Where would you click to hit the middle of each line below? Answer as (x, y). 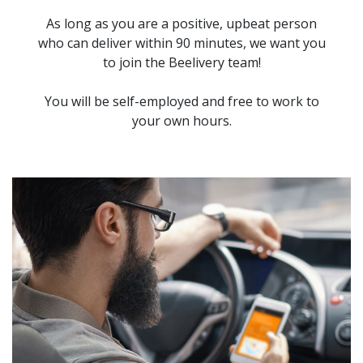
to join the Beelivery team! (181, 63)
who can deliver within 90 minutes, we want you (181, 43)
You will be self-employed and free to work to (181, 102)
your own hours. (181, 121)
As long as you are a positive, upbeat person (181, 24)
